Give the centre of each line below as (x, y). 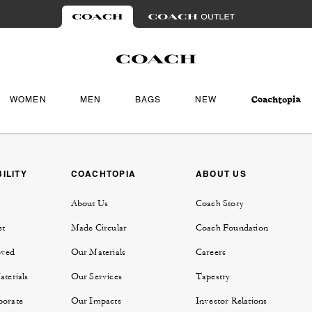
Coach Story (219, 204)
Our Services (96, 277)
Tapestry (213, 277)
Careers (211, 252)
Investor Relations (231, 301)
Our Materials (98, 252)
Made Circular (99, 228)
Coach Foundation (232, 228)
